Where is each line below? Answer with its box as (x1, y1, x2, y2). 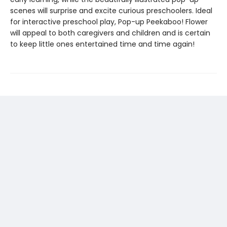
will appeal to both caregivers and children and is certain (10, 28, 210, 38)
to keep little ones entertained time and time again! (10, 39, 195, 49)
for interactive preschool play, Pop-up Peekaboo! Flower (10, 17, 208, 27)
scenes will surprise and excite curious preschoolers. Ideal (10, 6, 212, 16)
